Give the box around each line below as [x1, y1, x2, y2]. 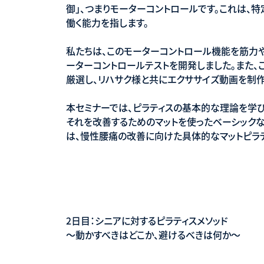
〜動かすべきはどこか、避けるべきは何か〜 [66, 227, 240, 242]
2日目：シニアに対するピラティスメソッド [66, 213, 228, 227]
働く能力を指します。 [66, 15, 148, 29]
